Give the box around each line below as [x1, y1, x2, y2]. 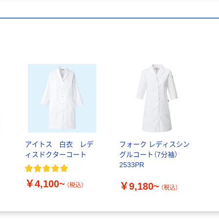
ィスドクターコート [24, 151, 87, 159]
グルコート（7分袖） [119, 151, 178, 159]
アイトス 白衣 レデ [24, 140, 93, 149]
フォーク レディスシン [119, 140, 190, 149]
